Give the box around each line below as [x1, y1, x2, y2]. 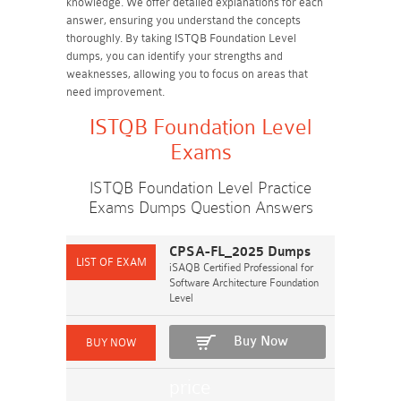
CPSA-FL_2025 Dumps [169, 244, 311, 260]
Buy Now [234, 334, 288, 349]
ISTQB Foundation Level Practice [90, 178, 311, 197]
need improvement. [66, 85, 165, 98]
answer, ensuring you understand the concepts [66, 13, 301, 27]
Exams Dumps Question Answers [88, 198, 313, 217]
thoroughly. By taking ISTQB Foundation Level [66, 31, 296, 45]
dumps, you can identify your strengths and [66, 49, 283, 63]
